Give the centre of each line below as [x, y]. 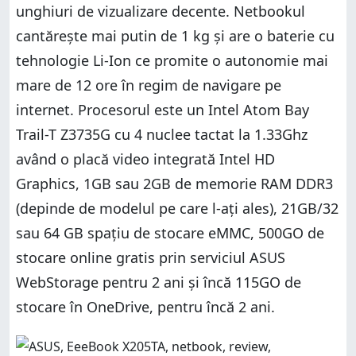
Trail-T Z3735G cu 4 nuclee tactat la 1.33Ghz [162, 134]
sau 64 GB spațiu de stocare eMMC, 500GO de [170, 232]
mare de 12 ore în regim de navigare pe [149, 85]
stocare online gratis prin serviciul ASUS [151, 257]
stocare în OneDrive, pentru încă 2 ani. [145, 306]
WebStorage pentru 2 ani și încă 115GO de [159, 282]
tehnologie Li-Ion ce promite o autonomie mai [172, 60]
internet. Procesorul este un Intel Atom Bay [163, 109]
